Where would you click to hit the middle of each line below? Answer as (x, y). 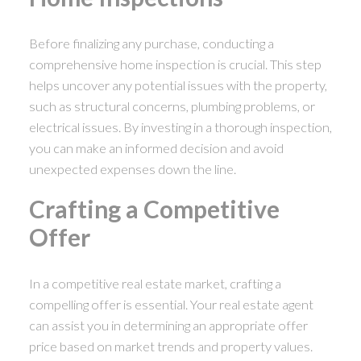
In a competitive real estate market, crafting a (155, 283)
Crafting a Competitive (154, 209)
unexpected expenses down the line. (132, 168)
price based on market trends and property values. (170, 346)
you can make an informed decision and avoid (156, 147)
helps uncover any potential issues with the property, (178, 85)
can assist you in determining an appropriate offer (168, 325)
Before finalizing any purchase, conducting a (151, 43)
